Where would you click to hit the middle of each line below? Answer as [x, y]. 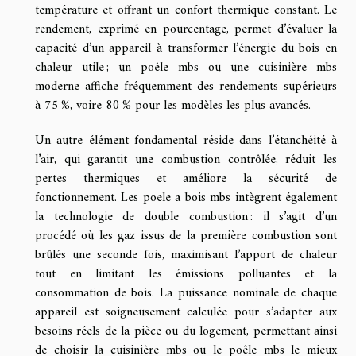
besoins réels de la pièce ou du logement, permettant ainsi [186, 331]
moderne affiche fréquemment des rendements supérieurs [186, 86]
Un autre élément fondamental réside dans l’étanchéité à [186, 140]
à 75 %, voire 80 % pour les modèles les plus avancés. [173, 105]
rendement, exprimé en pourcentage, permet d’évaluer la [186, 29]
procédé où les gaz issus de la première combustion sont [186, 236]
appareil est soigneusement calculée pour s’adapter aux [186, 312]
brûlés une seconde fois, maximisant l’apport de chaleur [186, 255]
